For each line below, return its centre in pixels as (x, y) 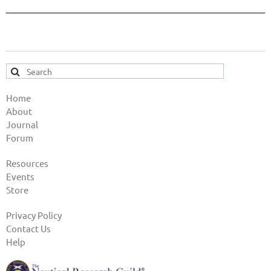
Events (20, 176)
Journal (22, 124)
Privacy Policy (34, 215)
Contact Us (28, 228)
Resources (27, 163)
